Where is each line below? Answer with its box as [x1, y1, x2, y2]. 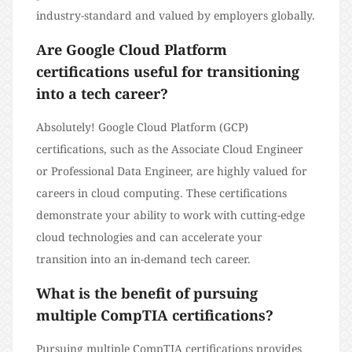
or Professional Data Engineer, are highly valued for [36, 163, 307, 179]
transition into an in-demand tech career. [36, 251, 251, 267]
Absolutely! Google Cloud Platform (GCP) [36, 119, 248, 135]
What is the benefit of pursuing [36, 284, 258, 303]
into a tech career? [36, 84, 168, 104]
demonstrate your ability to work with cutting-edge [36, 207, 305, 223]
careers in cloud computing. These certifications [36, 185, 287, 201]
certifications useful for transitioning [36, 62, 299, 82]
